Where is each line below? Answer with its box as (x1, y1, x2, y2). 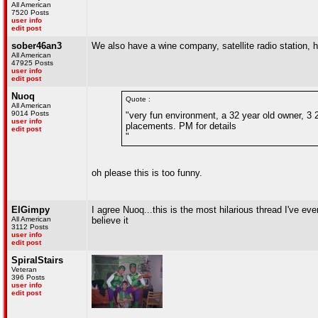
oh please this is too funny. (92, 168, 202, 178)
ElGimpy (11, 204, 50, 215)
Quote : (126, 95, 150, 103)
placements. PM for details (126, 121, 236, 131)
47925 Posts (11, 59, 53, 67)
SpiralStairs (11, 255, 63, 265)
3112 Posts (11, 223, 48, 231)
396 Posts (11, 273, 45, 281)
